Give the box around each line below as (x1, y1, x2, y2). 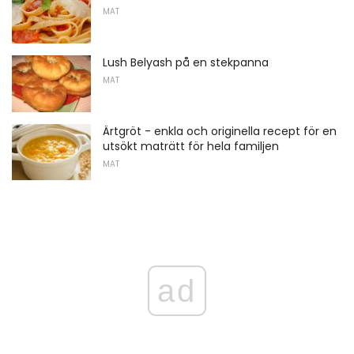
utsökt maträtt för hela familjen (103, 137, 279, 154)
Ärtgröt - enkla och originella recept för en (103, 122, 337, 139)
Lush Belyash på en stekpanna (103, 54, 269, 70)
